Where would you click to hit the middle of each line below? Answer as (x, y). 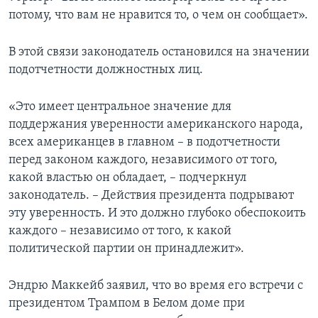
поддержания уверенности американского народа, (156, 124)
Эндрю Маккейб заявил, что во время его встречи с (156, 285)
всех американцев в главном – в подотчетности (144, 142)
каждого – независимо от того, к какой (120, 231)
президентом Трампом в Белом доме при (127, 303)
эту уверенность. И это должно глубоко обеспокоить (157, 213)
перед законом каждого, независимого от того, (143, 160)
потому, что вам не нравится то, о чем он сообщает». (158, 15)
